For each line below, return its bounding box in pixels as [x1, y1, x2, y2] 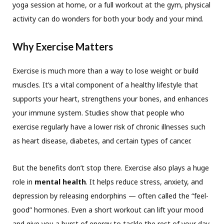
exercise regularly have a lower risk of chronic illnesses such [12, 122, 205, 132]
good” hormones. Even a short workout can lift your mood [12, 205, 203, 215]
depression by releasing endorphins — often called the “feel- [12, 191, 208, 201]
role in [12, 177, 34, 187]
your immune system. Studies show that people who [12, 108, 184, 118]
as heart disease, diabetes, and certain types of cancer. [12, 136, 191, 146]
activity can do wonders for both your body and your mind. [12, 14, 203, 24]
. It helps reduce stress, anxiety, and [86, 177, 203, 187]
